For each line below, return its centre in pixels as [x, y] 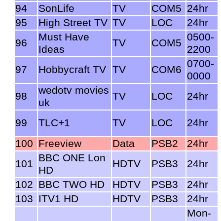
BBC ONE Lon [72, 158]
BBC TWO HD [72, 184]
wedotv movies [74, 90]
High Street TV [73, 22]
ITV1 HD [58, 199]
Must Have [64, 37]
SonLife [56, 8]
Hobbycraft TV [72, 69]
